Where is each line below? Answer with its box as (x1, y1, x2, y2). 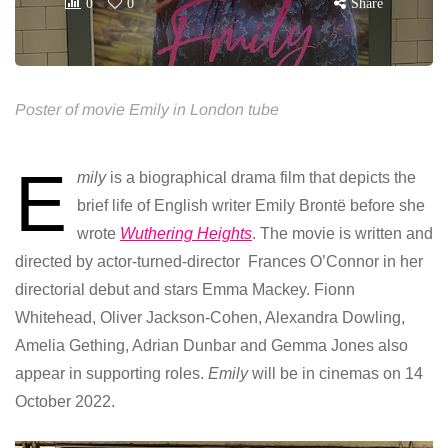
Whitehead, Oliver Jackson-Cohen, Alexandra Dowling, (15, 309, 405, 327)
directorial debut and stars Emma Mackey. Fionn (15, 281, 355, 299)
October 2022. (15, 393, 115, 411)
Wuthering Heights (120, 225, 252, 243)
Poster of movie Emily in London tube (15, 101, 279, 119)
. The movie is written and (252, 225, 433, 243)
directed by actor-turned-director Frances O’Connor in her (15, 253, 423, 271)
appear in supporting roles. (15, 365, 208, 383)
